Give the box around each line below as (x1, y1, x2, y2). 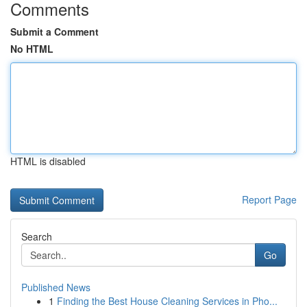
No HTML (10, 42, 53, 56)
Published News (21, 280, 90, 294)
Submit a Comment (10, 25, 99, 38)
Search (21, 230, 52, 243)
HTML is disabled (10, 154, 86, 168)
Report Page (242, 193, 297, 206)
